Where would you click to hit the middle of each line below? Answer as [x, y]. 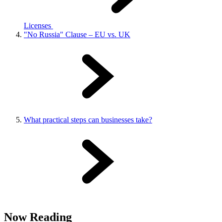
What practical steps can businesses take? [88, 119]
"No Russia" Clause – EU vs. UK [77, 34]
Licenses [37, 25]
